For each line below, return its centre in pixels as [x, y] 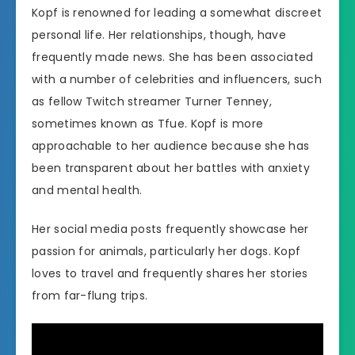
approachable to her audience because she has [171, 145]
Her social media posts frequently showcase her [170, 229]
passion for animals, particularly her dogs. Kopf [166, 251]
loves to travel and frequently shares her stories [170, 273]
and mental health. [87, 190]
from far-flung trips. [90, 295]
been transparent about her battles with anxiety [171, 168]
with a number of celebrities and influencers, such [177, 79]
